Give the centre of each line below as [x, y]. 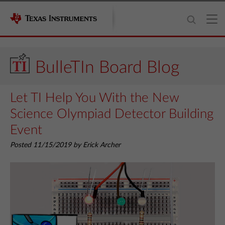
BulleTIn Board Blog [107, 68]
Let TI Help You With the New [94, 98]
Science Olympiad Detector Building [112, 114]
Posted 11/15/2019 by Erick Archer [65, 145]
